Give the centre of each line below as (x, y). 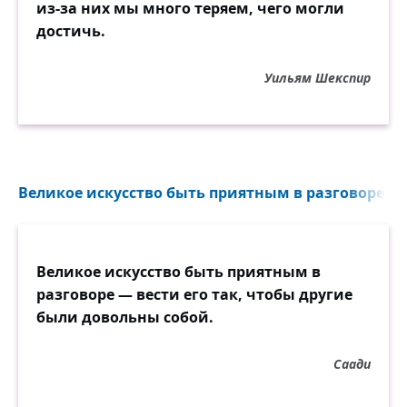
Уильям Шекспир (318, 77)
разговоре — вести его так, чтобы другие (194, 294)
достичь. (71, 30)
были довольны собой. (125, 317)
